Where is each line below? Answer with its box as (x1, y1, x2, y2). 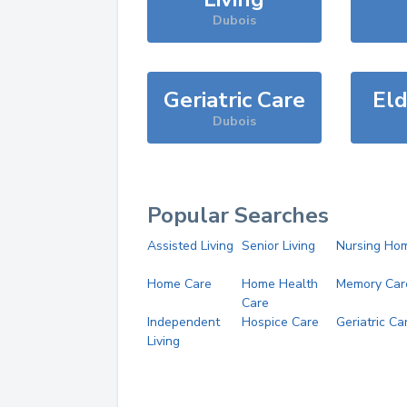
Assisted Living (147, 237, 233, 254)
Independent (147, 313, 220, 331)
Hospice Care (241, 313, 319, 331)
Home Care (147, 275, 212, 293)
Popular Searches (147, 201, 329, 230)
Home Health (241, 275, 318, 293)
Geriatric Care (163, 85, 305, 114)
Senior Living (241, 237, 315, 254)
